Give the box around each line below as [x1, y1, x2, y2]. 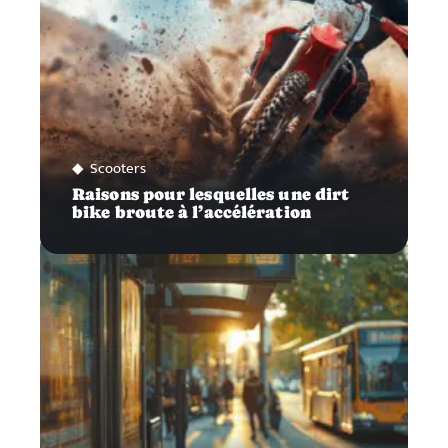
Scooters [90, 155, 146, 181]
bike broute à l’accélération [72, 202, 311, 222]
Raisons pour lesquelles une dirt [72, 184, 350, 204]
